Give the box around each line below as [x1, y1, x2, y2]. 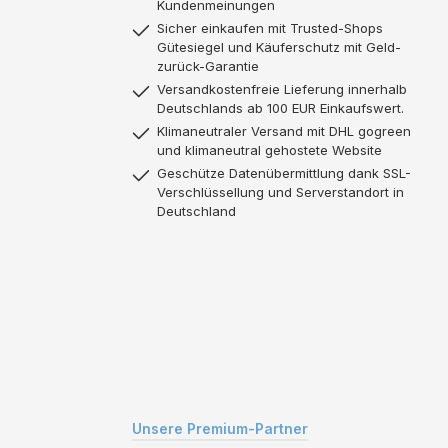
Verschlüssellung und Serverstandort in [157, 183, 404, 200]
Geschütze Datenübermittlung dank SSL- [157, 164, 411, 181]
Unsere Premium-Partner [132, 419, 308, 437]
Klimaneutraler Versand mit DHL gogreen [157, 122, 411, 139]
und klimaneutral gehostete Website [157, 141, 382, 158]
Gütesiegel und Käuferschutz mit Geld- [157, 38, 401, 55]
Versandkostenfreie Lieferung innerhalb [157, 80, 407, 97]
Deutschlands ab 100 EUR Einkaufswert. [157, 99, 404, 116]
